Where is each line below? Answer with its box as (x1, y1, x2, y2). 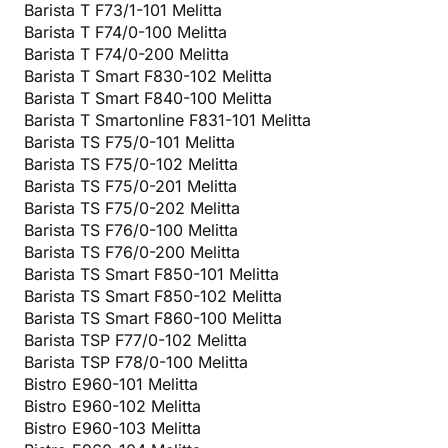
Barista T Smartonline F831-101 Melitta (24, 109, 311, 130)
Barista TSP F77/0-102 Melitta (24, 329, 247, 350)
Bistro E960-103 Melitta (24, 417, 201, 438)
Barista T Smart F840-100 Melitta (24, 87, 272, 108)
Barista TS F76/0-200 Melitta (24, 241, 240, 262)
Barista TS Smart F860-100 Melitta (24, 307, 282, 328)
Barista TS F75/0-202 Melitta (24, 197, 240, 218)
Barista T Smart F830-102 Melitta (24, 65, 272, 86)
